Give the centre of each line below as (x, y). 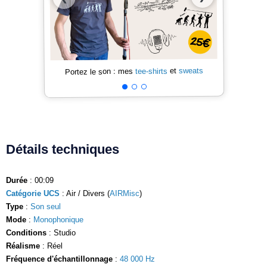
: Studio (61, 232)
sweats (191, 71)
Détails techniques (63, 149)
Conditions (26, 232)
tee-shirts (151, 71)
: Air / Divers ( (85, 193)
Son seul (46, 206)
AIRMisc (125, 193)
